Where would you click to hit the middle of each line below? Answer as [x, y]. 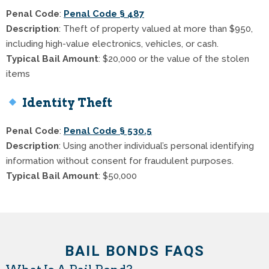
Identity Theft [67, 103]
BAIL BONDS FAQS [134, 251]
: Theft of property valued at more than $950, [156, 29]
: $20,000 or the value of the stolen [174, 59]
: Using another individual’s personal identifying [156, 146]
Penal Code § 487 [104, 14]
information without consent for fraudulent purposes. [120, 161]
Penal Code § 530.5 [108, 131]
